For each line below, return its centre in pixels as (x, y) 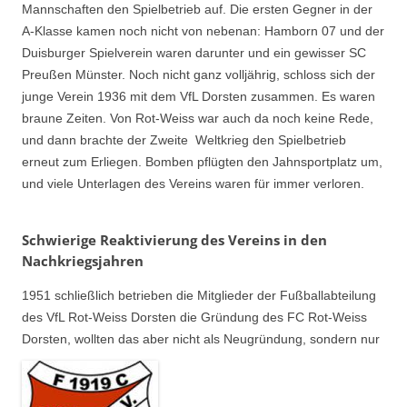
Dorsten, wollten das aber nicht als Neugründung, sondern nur (201, 338)
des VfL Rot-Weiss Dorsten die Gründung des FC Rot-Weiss (194, 317)
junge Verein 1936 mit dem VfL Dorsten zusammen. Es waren (199, 97)
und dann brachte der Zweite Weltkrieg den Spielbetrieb (184, 140)
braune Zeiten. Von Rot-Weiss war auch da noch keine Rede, (198, 119)
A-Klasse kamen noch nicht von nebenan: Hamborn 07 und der (203, 31)
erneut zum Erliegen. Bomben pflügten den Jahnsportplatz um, (202, 162)
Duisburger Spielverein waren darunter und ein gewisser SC (194, 53)
